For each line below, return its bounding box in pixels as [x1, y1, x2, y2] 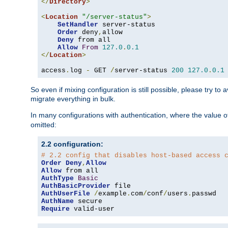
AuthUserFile [41, 190, 90, 198]
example [98, 190, 127, 198]
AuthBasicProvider [41, 182, 110, 190]
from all [74, 36, 110, 44]
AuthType [41, 175, 74, 183]
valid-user [70, 205, 115, 213]
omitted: [31, 121, 56, 129]
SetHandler [58, 21, 98, 29]
